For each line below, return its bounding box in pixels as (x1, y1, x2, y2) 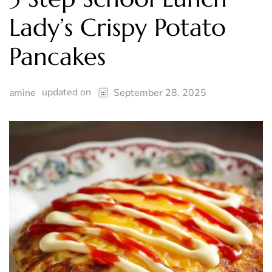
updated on (42, 86, 93, 100)
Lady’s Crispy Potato (9, 12, 226, 43)
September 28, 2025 (114, 86, 206, 100)
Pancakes (9, 41, 106, 72)
